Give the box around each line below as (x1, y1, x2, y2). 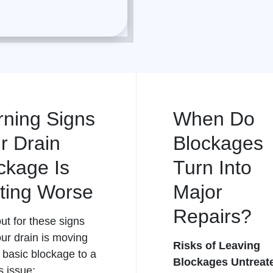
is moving (38, 232, 88, 244)
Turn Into (173, 157, 252, 179)
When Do (173, 108, 255, 130)
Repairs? (173, 205, 252, 227)
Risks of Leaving (173, 239, 260, 252)
